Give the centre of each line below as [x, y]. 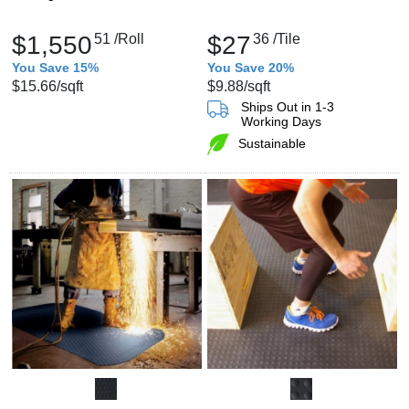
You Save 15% [55, 67]
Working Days [281, 121]
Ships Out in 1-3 [288, 106]
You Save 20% [251, 67]
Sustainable [272, 143]
